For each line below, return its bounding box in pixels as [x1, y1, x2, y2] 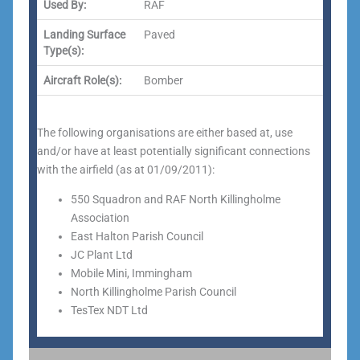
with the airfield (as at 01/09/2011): [37, 163, 215, 176]
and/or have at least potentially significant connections [37, 145, 310, 157]
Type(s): [43, 44, 84, 57]
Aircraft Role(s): [43, 74, 121, 87]
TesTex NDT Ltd [71, 304, 148, 317]
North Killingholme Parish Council [71, 285, 236, 298]
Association [71, 211, 129, 224]
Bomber [144, 74, 183, 87]
